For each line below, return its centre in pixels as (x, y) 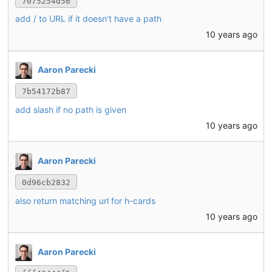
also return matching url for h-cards (85, 200)
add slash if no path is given (70, 109)
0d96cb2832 (46, 182)
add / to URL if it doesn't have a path (88, 19)
